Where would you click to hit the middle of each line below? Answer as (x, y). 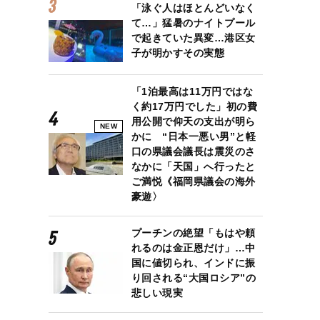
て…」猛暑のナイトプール (193, 23)
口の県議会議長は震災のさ (193, 151)
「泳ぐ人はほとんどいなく (193, 8)
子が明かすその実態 (178, 53)
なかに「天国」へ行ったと (193, 166)
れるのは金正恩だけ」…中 (193, 247)
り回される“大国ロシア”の (194, 277)
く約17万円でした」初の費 (194, 106)
